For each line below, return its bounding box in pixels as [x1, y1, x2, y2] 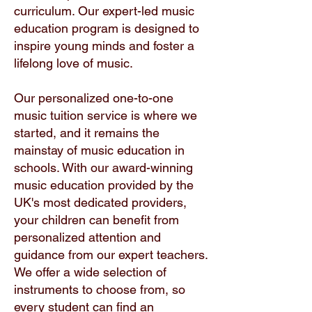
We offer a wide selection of [14, 265, 166, 280]
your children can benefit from [14, 212, 179, 228]
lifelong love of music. [14, 56, 133, 71]
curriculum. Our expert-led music [14, 3, 194, 19]
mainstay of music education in [14, 143, 185, 158]
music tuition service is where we [14, 108, 197, 123]
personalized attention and [14, 230, 161, 245]
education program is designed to [14, 21, 199, 36]
